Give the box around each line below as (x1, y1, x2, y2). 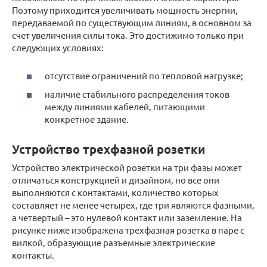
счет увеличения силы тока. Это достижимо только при (12, 29, 244, 41)
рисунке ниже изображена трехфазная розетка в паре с (12, 224, 244, 236)
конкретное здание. (45, 113, 129, 125)
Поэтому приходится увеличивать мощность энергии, (12, 4, 238, 16)
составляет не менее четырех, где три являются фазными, (12, 199, 254, 211)
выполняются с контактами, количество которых (12, 187, 219, 198)
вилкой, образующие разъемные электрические (12, 237, 215, 249)
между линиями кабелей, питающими (45, 101, 205, 113)
